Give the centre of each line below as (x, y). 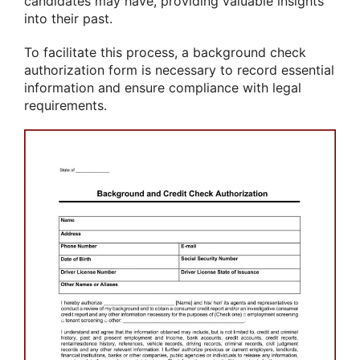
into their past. (68, 19)
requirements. (65, 105)
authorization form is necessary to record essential (179, 70)
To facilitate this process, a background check (165, 52)
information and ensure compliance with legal (163, 87)
